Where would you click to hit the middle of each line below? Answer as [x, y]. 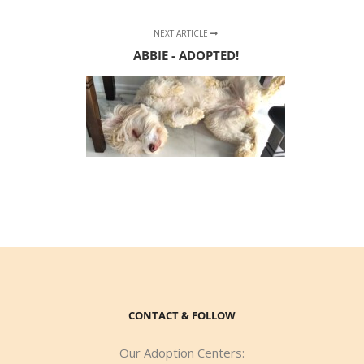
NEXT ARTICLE [182, 33]
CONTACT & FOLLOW [182, 315]
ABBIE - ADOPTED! [186, 55]
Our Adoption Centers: [182, 352]
